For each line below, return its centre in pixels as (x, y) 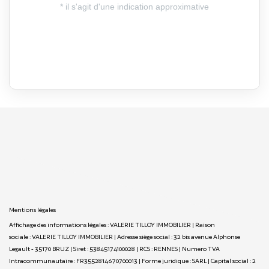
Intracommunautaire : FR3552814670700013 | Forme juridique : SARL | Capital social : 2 (132, 260)
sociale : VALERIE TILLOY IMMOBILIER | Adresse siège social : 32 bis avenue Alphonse (125, 236)
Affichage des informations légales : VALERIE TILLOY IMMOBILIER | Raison (112, 224)
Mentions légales (32, 209)
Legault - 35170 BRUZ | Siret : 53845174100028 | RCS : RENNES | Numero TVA (114, 248)
